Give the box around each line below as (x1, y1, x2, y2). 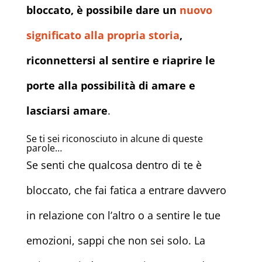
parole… (26, 142, 62, 155)
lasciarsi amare (26, 104, 108, 118)
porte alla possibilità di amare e (26, 78, 195, 93)
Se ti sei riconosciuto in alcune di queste (26, 132, 203, 146)
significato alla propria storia (26, 28, 180, 43)
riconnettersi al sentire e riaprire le (26, 53, 215, 68)
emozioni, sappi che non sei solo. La (26, 233, 205, 248)
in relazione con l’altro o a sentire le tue (26, 208, 220, 223)
